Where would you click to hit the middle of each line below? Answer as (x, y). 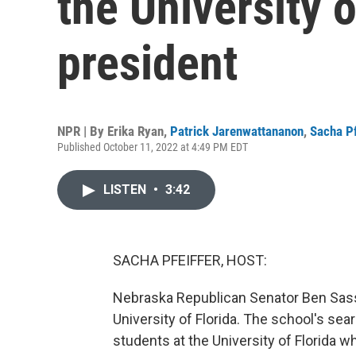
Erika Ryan (135, 131)
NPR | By (82, 131)
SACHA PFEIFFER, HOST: (190, 260)
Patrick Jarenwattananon (237, 131)
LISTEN (126, 190)
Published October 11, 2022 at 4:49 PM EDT (153, 147)
